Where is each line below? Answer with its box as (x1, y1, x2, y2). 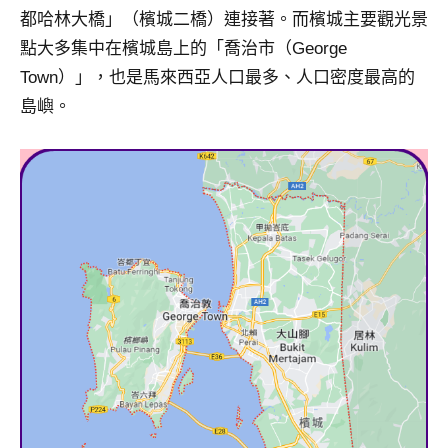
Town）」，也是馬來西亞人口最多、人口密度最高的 (20, 68, 415, 88)
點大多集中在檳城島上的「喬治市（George (20, 39, 347, 59)
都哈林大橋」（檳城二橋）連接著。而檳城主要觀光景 (20, 10, 428, 30)
